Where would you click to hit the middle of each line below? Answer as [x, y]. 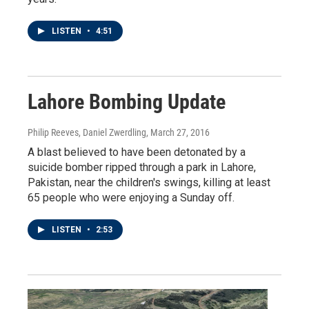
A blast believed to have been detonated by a [137, 152]
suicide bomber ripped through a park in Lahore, [142, 167]
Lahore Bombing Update [127, 101]
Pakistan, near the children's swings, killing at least [149, 182]
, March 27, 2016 [178, 132]
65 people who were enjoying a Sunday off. [131, 197]
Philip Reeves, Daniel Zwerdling [87, 132]
